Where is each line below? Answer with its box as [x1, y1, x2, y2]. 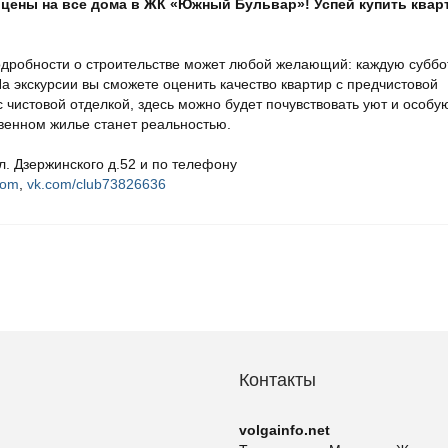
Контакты [239, 370, 316, 390]
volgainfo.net [239, 422, 330, 438]
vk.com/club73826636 [27, 176, 166, 192]
